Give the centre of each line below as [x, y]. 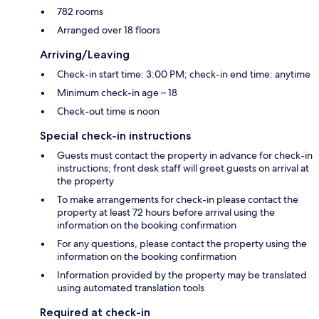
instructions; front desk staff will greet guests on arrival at [183, 168]
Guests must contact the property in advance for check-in [185, 155]
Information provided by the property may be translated [182, 274]
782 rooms [80, 11]
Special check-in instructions [115, 135]
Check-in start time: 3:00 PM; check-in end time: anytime [184, 74]
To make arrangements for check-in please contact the [178, 199]
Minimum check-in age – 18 [117, 92]
